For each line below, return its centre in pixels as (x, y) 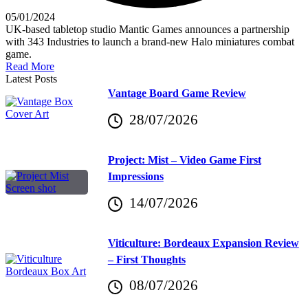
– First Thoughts (146, 259)
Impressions (135, 176)
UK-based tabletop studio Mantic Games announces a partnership (147, 30)
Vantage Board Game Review (177, 93)
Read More (30, 67)
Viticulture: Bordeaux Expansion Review (203, 243)
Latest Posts (31, 79)
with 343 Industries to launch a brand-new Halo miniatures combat (150, 42)
